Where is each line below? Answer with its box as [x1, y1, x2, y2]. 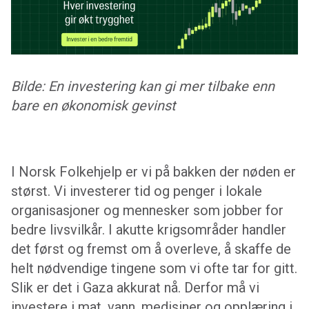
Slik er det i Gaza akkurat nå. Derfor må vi [11, 279, 259, 297]
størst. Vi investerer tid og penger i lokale [11, 183, 262, 200]
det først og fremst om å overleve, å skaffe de [11, 241, 291, 258]
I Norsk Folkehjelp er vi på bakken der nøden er [11, 163, 296, 181]
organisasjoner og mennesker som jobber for [11, 202, 283, 219]
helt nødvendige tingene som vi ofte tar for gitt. [11, 260, 297, 277]
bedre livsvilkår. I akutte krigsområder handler [11, 221, 286, 239]
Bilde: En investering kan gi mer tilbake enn [11, 78, 275, 95]
